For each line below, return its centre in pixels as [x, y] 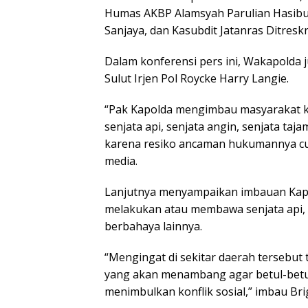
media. [121, 161]
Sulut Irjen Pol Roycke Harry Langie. [197, 78]
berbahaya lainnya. [153, 226]
